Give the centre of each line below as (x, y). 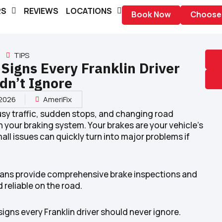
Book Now (151, 15)
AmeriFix (58, 100)
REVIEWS (41, 11)
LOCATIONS (89, 11)
